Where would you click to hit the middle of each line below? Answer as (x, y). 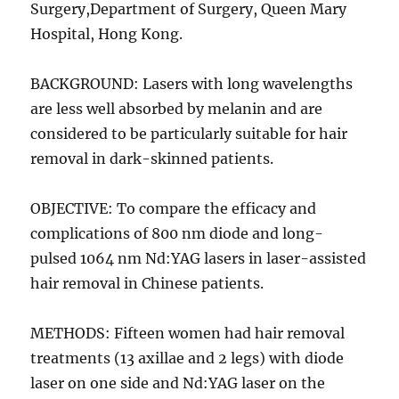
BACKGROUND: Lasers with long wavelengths (192, 84)
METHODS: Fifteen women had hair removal (188, 334)
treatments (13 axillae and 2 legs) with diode (187, 358)
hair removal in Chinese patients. (147, 284)
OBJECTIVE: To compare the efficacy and (174, 209)
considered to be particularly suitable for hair (189, 134)
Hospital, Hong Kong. (107, 34)
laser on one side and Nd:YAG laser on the (178, 383)
